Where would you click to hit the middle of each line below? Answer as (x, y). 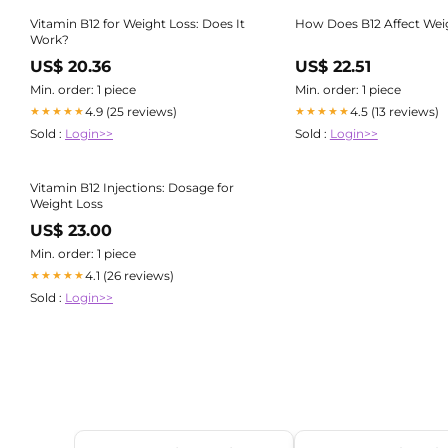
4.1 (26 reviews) (129, 275)
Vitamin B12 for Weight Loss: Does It (137, 23)
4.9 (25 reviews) (131, 111)
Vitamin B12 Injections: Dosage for (132, 187)
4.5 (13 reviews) (394, 111)
